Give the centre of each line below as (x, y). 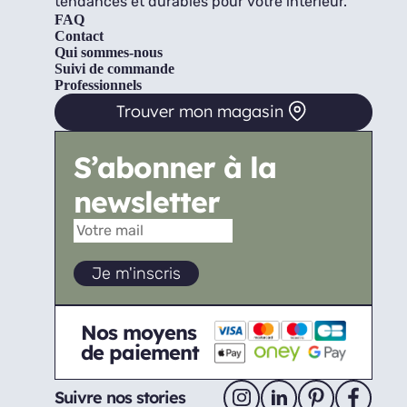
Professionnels (98, 85)
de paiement (140, 352)
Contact (79, 36)
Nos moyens (139, 332)
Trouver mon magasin (199, 111)
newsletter (147, 202)
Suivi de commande (114, 69)
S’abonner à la (175, 167)
